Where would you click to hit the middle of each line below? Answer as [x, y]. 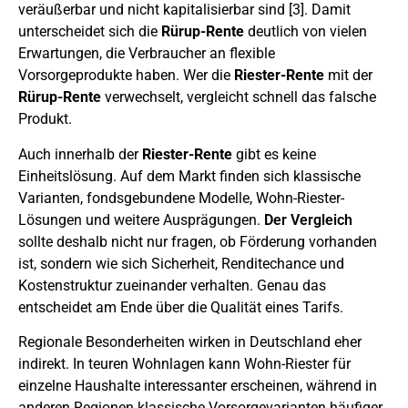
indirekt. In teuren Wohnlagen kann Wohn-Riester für [184, 364]
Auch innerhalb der [80, 154]
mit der [348, 76]
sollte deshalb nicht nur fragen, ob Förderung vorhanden [198, 241]
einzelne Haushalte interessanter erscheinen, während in [198, 386]
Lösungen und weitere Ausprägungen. [141, 219]
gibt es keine [274, 154]
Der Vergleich [308, 219]
